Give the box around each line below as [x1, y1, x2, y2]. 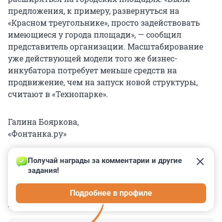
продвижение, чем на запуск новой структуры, [8, 77, 198, 88]
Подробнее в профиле [70, 188, 152, 198]
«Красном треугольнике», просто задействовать [8, 17, 200, 28]
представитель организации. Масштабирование [8, 41, 203, 52]
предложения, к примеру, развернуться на [8, 5, 179, 16]
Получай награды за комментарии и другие [28, 156, 184, 166]
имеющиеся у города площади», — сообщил [8, 29, 181, 40]
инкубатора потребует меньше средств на [8, 65, 177, 76]
